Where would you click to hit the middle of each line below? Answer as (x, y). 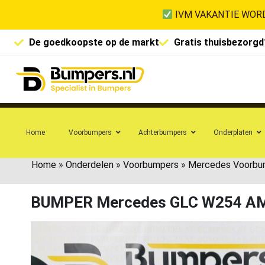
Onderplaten (233, 132)
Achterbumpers (163, 132)
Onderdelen (90, 164)
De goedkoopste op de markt (94, 42)
